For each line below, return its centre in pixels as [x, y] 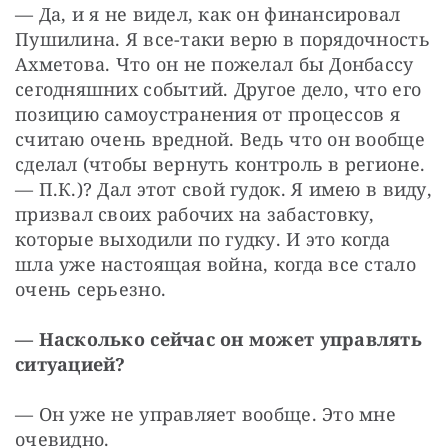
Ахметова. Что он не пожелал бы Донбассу [214, 63]
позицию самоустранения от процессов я [207, 113]
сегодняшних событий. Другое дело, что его [218, 88]
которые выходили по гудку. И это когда [203, 238]
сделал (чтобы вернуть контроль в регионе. [220, 163]
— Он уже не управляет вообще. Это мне [205, 413]
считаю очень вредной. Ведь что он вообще [220, 138]
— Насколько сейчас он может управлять [218, 338]
